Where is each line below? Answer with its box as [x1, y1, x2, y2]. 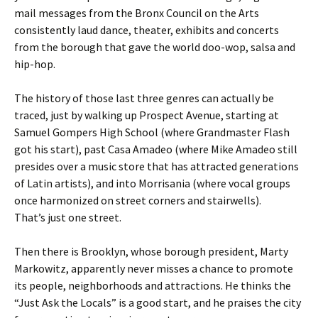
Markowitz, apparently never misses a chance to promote [14, 261, 293, 275]
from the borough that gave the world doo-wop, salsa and [14, 40, 295, 54]
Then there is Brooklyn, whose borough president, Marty [14, 244, 288, 258]
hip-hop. [14, 57, 55, 71]
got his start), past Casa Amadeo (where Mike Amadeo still [14, 142, 297, 156]
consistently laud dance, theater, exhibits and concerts [14, 23, 279, 37]
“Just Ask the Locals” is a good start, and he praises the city [14, 295, 301, 309]
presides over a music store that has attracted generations [14, 159, 299, 173]
